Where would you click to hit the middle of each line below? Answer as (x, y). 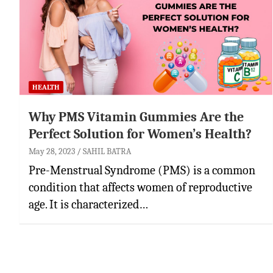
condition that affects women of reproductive (140, 187)
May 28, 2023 (52, 151)
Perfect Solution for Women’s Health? (140, 134)
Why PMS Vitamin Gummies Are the (136, 117)
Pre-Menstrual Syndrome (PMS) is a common (142, 170)
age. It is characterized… (88, 204)
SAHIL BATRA (107, 151)
